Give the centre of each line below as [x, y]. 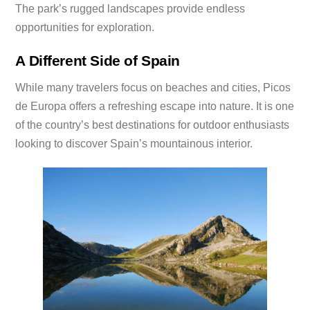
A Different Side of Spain [98, 61]
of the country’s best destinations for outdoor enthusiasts [153, 125]
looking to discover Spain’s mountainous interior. [134, 143]
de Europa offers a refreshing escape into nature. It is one [155, 106]
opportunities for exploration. [85, 27]
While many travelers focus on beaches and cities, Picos [153, 87]
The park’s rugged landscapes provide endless [130, 8]
